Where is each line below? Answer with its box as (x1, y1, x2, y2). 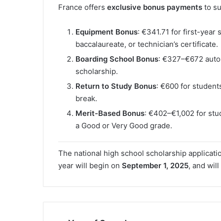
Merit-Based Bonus (75, 109, 145, 118)
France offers (58, 2, 107, 12)
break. (75, 94, 97, 104)
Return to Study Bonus (75, 81, 156, 91)
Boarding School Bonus (75, 54, 158, 64)
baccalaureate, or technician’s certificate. (75, 39, 218, 49)
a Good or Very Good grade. (75, 121, 172, 131)
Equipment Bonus (75, 27, 138, 37)
